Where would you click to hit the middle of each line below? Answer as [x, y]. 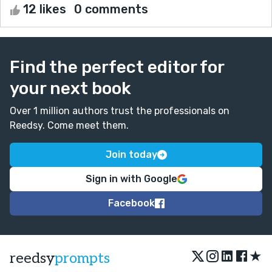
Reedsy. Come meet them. [69, 125]
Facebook [131, 203]
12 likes [45, 9]
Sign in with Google [131, 178]
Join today [131, 154]
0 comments [111, 9]
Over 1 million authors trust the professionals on [120, 110]
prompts [82, 258]
